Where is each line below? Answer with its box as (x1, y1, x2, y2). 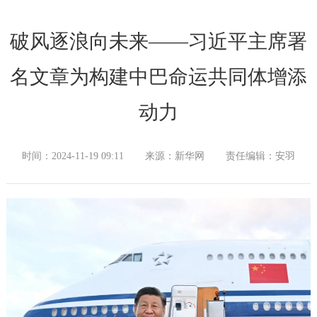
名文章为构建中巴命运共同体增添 (10, 66, 307, 88)
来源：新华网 (145, 151, 204, 162)
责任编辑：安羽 (226, 151, 295, 162)
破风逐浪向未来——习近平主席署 (10, 30, 307, 53)
